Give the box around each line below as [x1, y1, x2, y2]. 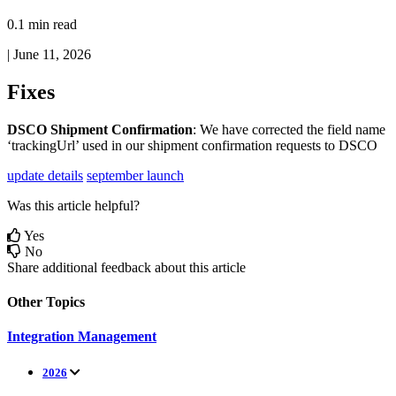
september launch [87, 167, 184, 183]
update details [7, 167, 83, 183]
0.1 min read [7, 16, 77, 32]
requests [276, 137, 321, 153]
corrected [252, 121, 303, 137]
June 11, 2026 [13, 46, 91, 62]
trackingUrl [11, 137, 75, 153]
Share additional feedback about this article [7, 259, 246, 275]
